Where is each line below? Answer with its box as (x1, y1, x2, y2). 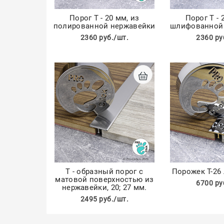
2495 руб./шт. (80, 195, 129, 203)
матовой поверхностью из (55, 175, 154, 184)
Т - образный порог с (65, 167, 143, 176)
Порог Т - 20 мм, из (69, 13, 139, 22)
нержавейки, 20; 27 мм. (61, 183, 147, 192)
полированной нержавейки (53, 21, 155, 30)
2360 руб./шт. (80, 33, 129, 41)
